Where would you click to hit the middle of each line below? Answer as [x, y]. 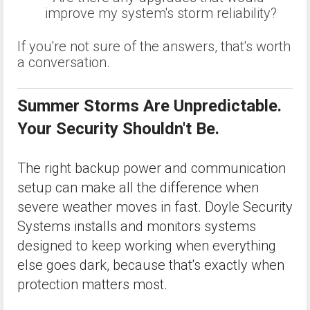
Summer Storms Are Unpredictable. [149, 106]
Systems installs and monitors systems [137, 226]
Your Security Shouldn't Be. [118, 129]
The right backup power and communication [152, 168]
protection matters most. [94, 284]
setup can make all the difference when [138, 187]
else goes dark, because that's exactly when [151, 265]
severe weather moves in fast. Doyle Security [155, 207]
